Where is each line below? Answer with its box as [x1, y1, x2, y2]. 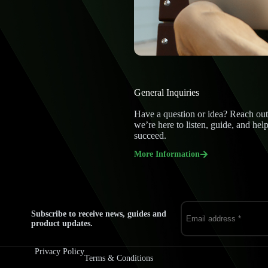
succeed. [134, 130, 166, 141]
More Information [134, 150, 200, 159]
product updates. [31, 218, 93, 228]
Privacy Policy [34, 247, 84, 256]
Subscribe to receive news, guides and [31, 209, 166, 218]
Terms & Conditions [84, 253, 153, 263]
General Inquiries [134, 87, 199, 98]
